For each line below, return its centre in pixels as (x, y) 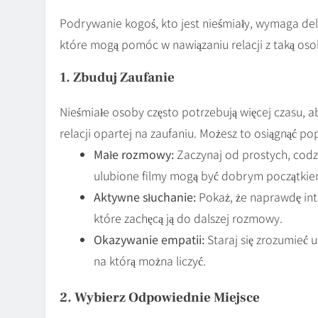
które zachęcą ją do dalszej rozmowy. (188, 218)
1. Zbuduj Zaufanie (117, 77)
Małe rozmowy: (134, 154)
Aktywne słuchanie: (145, 196)
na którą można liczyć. (150, 260)
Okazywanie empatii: (149, 239)
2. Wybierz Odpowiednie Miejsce (160, 297)
